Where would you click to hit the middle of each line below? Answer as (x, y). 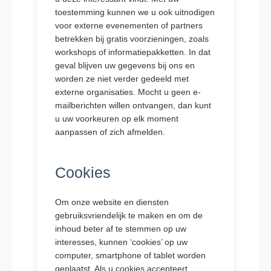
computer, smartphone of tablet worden (130, 255)
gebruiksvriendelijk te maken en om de (129, 215)
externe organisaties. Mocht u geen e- (128, 92)
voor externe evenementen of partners (129, 25)
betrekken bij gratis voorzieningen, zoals (132, 39)
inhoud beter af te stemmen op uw (120, 229)
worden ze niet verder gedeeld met (122, 79)
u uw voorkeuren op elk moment (116, 119)
